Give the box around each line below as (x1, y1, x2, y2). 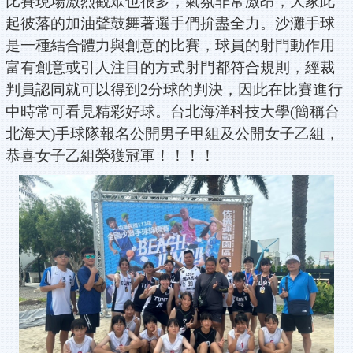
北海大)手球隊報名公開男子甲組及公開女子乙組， (6, 124, 340, 142)
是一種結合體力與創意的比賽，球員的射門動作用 (6, 36, 335, 54)
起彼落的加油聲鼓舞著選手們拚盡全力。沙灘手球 (6, 14, 335, 32)
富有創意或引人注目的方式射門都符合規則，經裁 (6, 58, 335, 76)
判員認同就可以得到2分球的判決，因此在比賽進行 (6, 80, 343, 98)
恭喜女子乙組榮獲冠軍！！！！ (6, 147, 215, 164)
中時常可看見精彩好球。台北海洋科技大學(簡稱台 (6, 102, 340, 120)
